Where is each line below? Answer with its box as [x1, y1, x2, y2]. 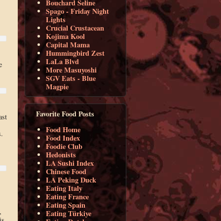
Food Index [46, 133, 80, 144]
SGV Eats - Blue [46, 73, 96, 83]
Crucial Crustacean [46, 22, 105, 33]
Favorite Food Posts [36, 108, 94, 119]
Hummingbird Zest [46, 47, 105, 58]
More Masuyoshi [46, 64, 97, 75]
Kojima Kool [46, 31, 85, 41]
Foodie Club [46, 141, 83, 152]
